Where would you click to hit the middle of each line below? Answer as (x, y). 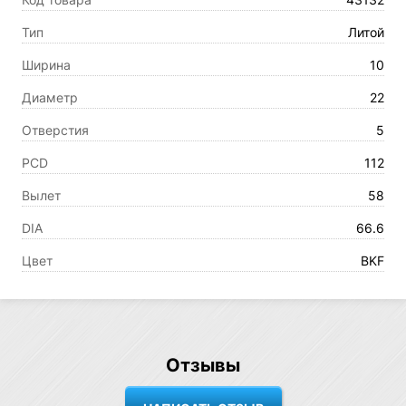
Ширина (46, 65)
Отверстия (55, 130)
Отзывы (203, 365)
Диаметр (50, 97)
